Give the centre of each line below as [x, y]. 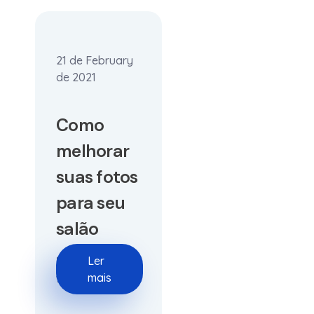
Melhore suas [90, 261]
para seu [90, 203]
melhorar [93, 151]
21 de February [95, 60]
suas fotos [97, 177]
